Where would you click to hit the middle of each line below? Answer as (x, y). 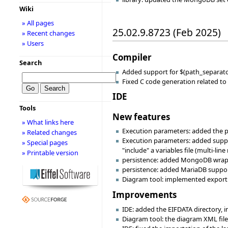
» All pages (38, 23)
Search (30, 63)
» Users (33, 43)
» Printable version (50, 153)
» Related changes (49, 132)
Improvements (145, 194)
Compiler (132, 57)
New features (141, 117)
